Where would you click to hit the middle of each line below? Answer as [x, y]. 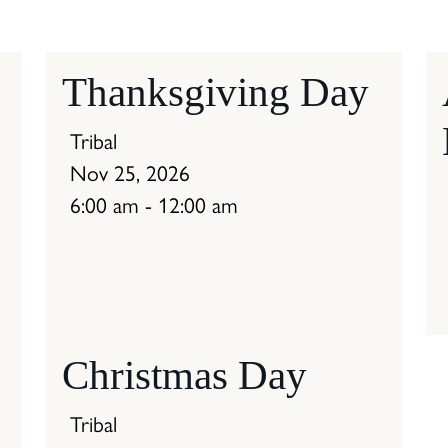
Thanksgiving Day [215, 92]
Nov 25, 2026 [130, 173]
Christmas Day [184, 375]
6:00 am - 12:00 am [154, 205]
